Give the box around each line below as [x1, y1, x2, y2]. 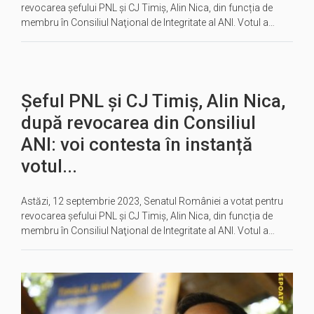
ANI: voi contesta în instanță [21, 134, 252, 155]
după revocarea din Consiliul [21, 112, 256, 133]
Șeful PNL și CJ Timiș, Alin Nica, [21, 90, 285, 111]
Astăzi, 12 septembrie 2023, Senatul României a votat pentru [21, 196, 283, 207]
